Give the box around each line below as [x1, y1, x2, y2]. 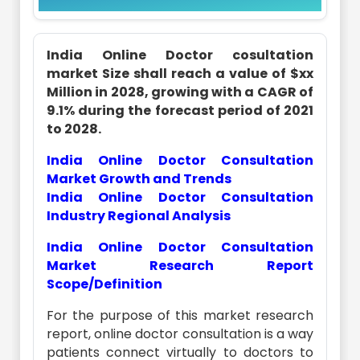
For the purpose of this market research [47, 306, 313, 325]
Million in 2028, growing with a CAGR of [47, 83, 313, 101]
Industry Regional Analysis [47, 207, 231, 225]
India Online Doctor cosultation [47, 46, 313, 64]
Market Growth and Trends [47, 170, 231, 188]
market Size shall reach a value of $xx [47, 64, 313, 83]
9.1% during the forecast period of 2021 [47, 101, 313, 120]
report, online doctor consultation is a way [47, 325, 313, 343]
